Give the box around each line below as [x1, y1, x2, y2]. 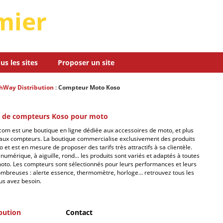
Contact [66, 208, 93, 217]
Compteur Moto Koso [58, 83, 120, 92]
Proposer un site [57, 58, 114, 67]
